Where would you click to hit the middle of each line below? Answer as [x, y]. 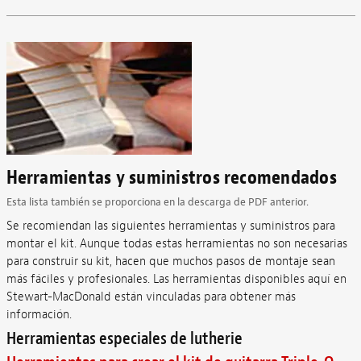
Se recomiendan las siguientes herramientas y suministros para [170, 226]
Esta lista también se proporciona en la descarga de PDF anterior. [157, 202]
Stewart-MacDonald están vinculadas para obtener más [151, 297]
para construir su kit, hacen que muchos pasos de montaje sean [170, 261]
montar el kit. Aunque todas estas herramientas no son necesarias [176, 243]
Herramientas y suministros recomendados [171, 177]
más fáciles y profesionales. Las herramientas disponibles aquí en [176, 279]
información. [39, 314]
